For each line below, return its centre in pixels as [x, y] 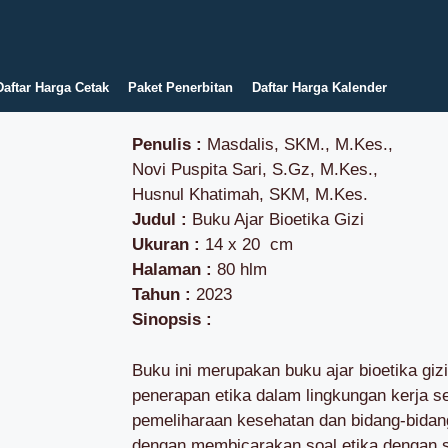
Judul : [162, 219]
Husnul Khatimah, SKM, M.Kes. [250, 194]
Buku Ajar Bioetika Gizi [278, 219]
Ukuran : [166, 244]
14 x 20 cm [246, 244]
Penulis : [167, 144]
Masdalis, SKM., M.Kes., [297, 144]
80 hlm [239, 269]
